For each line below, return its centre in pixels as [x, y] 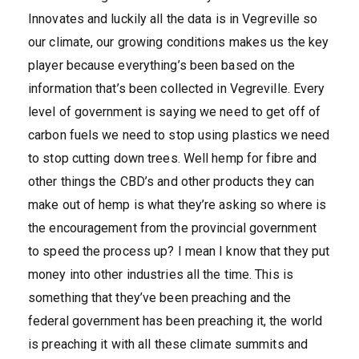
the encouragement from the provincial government [172, 228]
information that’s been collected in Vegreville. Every [177, 89]
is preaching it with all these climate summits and [168, 344]
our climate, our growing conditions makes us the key [179, 42]
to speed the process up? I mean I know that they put [179, 251]
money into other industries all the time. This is [161, 274]
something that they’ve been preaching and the [160, 298]
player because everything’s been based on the [162, 65]
